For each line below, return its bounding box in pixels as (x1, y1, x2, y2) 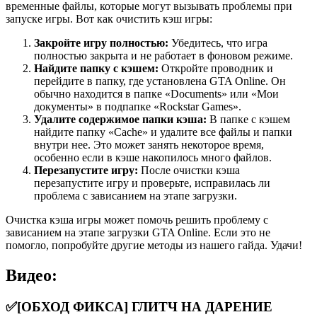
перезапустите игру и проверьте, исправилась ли (34, 177, 270, 190)
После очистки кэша (138, 164, 240, 177)
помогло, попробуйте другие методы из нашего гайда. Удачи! (6, 239, 302, 252)
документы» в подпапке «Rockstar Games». (34, 100, 241, 113)
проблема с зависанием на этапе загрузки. (34, 190, 237, 202)
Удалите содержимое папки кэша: (34, 113, 207, 126)
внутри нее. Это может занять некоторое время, (34, 139, 264, 151)
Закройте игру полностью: (34, 37, 168, 50)
